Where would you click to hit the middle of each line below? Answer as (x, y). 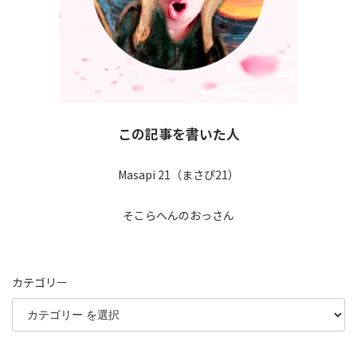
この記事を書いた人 (178, 133)
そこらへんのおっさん (178, 215)
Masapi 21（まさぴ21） (178, 174)
